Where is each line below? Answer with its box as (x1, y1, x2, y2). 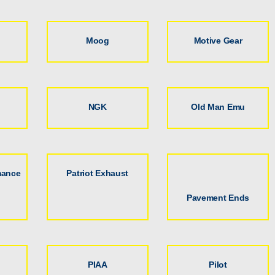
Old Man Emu (191, 101, 245, 112)
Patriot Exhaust (66, 168, 129, 179)
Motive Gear (193, 35, 242, 45)
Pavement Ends (186, 193, 250, 203)
